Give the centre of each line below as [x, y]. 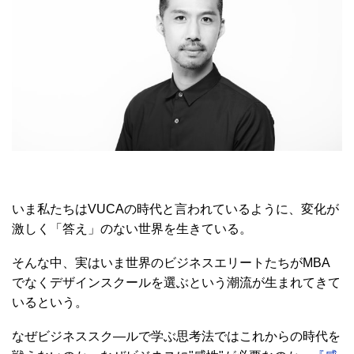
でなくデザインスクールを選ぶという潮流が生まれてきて [176, 282]
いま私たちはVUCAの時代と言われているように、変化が [175, 209]
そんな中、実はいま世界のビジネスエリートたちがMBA [171, 262]
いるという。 [50, 302]
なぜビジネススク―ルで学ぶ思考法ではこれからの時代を [176, 336]
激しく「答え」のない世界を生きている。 [132, 228]
